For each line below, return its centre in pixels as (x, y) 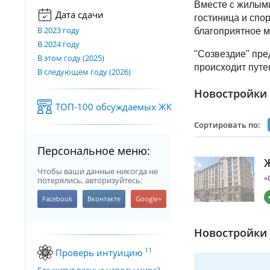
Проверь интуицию (100, 253)
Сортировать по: (227, 125)
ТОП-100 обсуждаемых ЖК (114, 107)
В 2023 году (58, 30)
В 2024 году (58, 44)
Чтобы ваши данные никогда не (98, 171)
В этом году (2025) (71, 58)
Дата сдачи (80, 14)
